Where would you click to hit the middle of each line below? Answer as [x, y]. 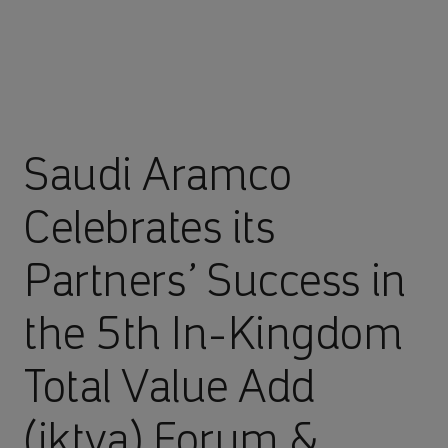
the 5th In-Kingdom [214, 333]
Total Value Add [170, 386]
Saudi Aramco [158, 174]
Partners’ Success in [215, 280]
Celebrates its [150, 227]
